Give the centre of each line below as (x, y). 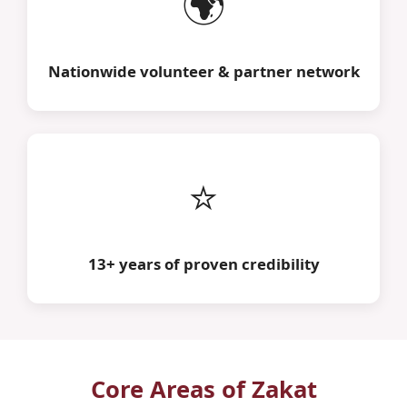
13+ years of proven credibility (203, 263)
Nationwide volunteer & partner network (203, 71)
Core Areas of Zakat (203, 389)
